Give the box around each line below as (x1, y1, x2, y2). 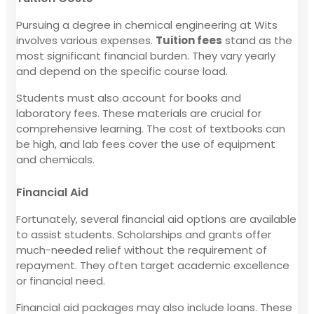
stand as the (222, 32, 292, 48)
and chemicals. (16, 151, 95, 167)
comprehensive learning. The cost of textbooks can (16, 121, 285, 136)
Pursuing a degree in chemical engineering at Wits (16, 17, 278, 32)
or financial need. (16, 273, 105, 288)
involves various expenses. (16, 32, 156, 48)
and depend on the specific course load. (16, 63, 228, 78)
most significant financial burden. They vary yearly (16, 48, 275, 63)
